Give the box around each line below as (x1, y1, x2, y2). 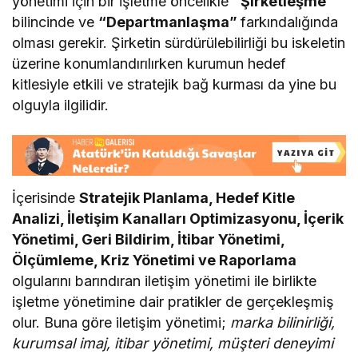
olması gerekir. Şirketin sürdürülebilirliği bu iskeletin (12, 34, 346, 51)
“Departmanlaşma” (98, 13, 241, 30)
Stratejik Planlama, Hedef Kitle (79, 189, 296, 207)
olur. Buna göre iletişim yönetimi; (12, 314, 231, 332)
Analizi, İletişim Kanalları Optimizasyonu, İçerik (12, 210, 344, 228)
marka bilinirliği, (230, 314, 336, 332)
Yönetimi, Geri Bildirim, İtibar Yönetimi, (12, 231, 285, 249)
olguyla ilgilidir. (12, 96, 109, 113)
